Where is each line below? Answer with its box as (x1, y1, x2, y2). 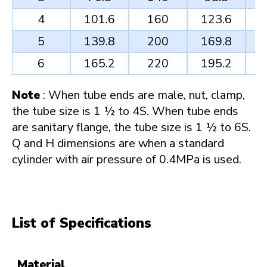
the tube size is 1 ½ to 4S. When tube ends (11, 103, 238, 119)
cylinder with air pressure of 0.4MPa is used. (11, 151, 241, 167)
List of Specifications (11, 214, 151, 233)
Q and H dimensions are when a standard (11, 135, 224, 151)
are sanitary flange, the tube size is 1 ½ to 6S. (11, 119, 251, 135)
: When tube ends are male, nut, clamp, (39, 86, 245, 103)
